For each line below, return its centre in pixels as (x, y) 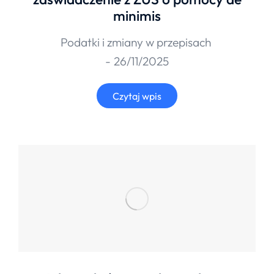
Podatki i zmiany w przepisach (135, 42)
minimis (137, 15)
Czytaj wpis (137, 96)
